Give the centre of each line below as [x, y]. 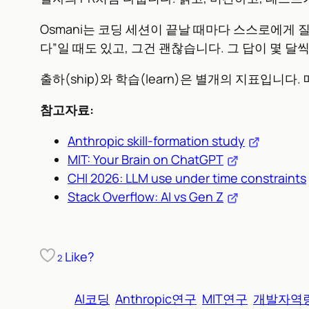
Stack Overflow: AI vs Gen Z [146, 196]
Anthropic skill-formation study [156, 140]
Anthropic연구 [156, 298]
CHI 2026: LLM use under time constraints [187, 178]
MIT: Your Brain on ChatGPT [146, 159]
